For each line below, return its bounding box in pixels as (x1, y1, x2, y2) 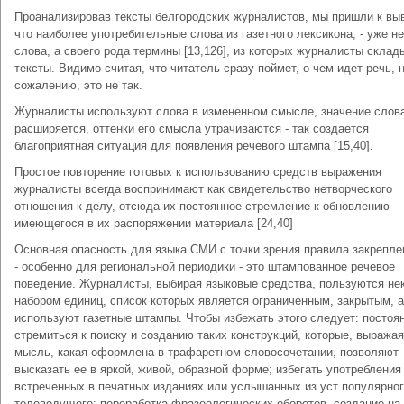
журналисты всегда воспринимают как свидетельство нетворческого (14, 182, 392, 196)
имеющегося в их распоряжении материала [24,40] (14, 216, 293, 230)
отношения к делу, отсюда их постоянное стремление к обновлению (14, 199, 390, 213)
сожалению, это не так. (14, 78, 142, 92)
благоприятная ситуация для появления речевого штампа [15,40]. (14, 139, 373, 152)
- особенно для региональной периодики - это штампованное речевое (14, 260, 395, 273)
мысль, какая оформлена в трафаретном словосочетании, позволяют (14, 345, 399, 359)
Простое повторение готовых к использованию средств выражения (14, 165, 381, 179)
